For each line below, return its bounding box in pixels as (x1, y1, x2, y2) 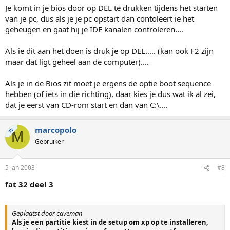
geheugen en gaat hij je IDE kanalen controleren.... (5, 24, 183, 34)
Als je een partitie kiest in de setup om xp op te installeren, (12, 217, 208, 227)
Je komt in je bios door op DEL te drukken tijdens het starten (5, 2, 218, 13)
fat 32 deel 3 (5, 179, 53, 189)
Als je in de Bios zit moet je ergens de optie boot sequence (5, 78, 211, 88)
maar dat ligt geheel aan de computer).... (5, 56, 149, 67)
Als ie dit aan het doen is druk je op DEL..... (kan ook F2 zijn (5, 45, 214, 56)
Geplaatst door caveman (12, 208, 83, 218)
